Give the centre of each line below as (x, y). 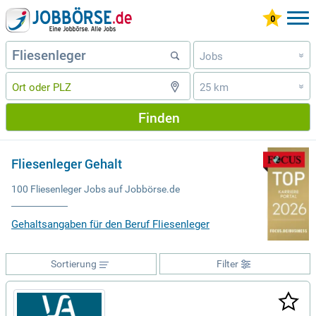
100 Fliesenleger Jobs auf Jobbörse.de (96, 189)
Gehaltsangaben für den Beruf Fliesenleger (110, 224)
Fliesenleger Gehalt (67, 164)
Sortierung (73, 264)
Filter (227, 264)
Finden (159, 117)
